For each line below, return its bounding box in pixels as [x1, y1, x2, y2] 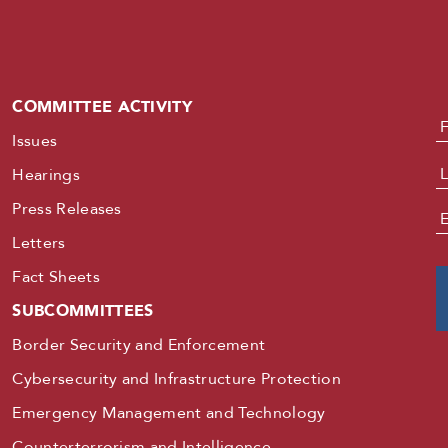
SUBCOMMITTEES [12, 300, 154, 322]
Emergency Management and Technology [12, 402, 326, 424]
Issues [12, 130, 58, 152]
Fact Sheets [12, 266, 100, 288]
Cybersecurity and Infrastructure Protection [12, 368, 342, 390]
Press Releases [12, 198, 122, 220]
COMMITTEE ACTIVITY [12, 96, 193, 118]
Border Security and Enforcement [12, 334, 266, 356]
